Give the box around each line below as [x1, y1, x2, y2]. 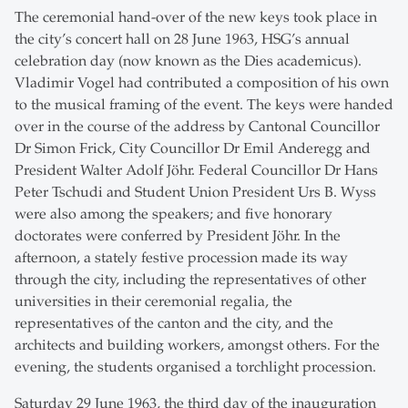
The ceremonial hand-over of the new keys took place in [15, 8, 377, 27]
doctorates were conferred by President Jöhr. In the [15, 227, 341, 246]
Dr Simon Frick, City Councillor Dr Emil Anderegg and [15, 139, 371, 158]
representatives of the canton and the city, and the [15, 314, 333, 333]
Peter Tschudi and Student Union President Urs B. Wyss [15, 183, 376, 202]
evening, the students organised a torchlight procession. [15, 358, 380, 377]
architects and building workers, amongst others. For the [15, 336, 380, 355]
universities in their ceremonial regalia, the [15, 292, 292, 311]
